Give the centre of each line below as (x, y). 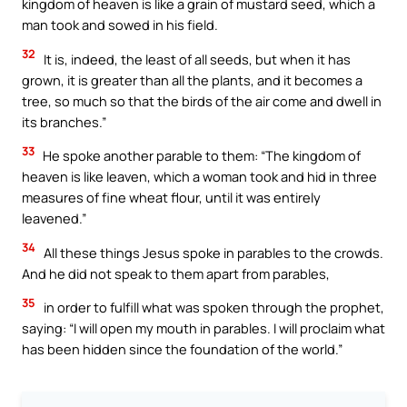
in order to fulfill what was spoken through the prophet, (213, 308)
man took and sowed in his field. (120, 24)
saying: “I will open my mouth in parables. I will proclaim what (203, 328)
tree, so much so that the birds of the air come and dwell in (202, 100)
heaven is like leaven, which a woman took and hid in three (199, 177)
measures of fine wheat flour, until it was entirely (171, 198)
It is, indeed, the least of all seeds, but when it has (196, 59)
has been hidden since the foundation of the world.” (182, 349)
